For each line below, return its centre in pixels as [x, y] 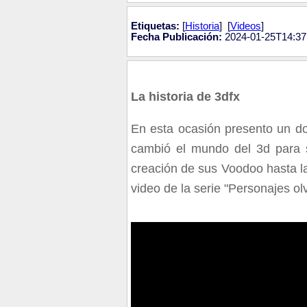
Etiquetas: [155, 26]
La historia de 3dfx [185, 97]
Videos [245, 26]
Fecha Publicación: [176, 37]
